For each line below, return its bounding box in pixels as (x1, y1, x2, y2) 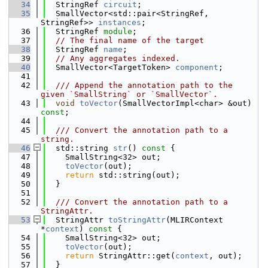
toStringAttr (108, 215, 166, 224)
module (103, 27, 132, 36)
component (175, 63, 218, 72)
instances (98, 18, 141, 27)
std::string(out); (94, 170, 180, 179)
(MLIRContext (166, 215, 223, 224)
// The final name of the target (56, 36, 204, 45)
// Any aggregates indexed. (56, 54, 180, 63)
